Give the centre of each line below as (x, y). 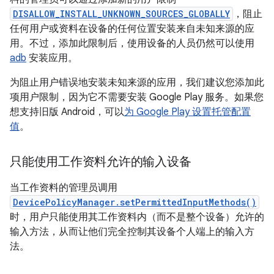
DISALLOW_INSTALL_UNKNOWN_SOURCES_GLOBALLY (121, 14)
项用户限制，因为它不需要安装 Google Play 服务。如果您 (137, 97)
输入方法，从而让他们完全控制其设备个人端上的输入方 (132, 232)
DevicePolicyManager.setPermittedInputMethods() (135, 202)
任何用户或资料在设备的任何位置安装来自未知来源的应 (132, 29)
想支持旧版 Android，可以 (67, 112)
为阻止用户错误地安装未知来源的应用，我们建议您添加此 (137, 83)
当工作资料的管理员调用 (64, 188)
